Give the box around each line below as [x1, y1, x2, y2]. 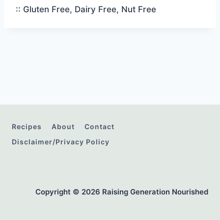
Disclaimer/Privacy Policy [12, 137, 110, 146]
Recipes [12, 122, 42, 131]
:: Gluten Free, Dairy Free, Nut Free [16, 4, 156, 14]
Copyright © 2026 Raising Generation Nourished [35, 187, 208, 196]
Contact [84, 122, 114, 131]
